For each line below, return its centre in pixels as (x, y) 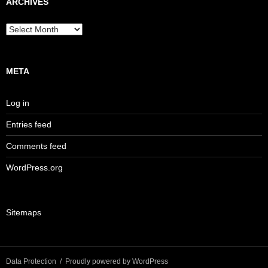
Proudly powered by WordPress (117, 261)
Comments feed (36, 146)
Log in (18, 103)
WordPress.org (34, 167)
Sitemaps (24, 212)
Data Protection (31, 261)
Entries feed (29, 124)
